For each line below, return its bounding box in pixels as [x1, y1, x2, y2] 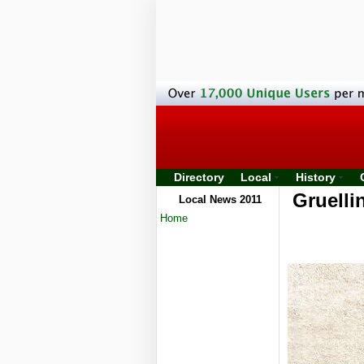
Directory [174, 171, 224, 184]
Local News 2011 [178, 193, 262, 206]
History [296, 171, 336, 184]
